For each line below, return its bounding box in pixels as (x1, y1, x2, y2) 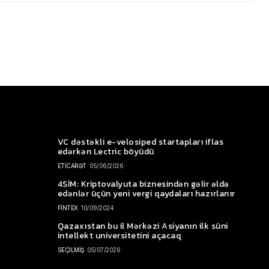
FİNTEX (57, 204, 78, 211)
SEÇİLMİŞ (57, 246, 84, 253)
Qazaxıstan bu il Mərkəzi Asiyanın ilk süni (57, 219, 228, 232)
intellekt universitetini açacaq (57, 229, 182, 242)
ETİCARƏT (57, 162, 86, 169)
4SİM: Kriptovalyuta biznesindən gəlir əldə (57, 177, 229, 190)
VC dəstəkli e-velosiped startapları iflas (57, 135, 224, 148)
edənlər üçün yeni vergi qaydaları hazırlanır (57, 187, 235, 200)
